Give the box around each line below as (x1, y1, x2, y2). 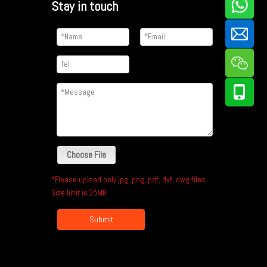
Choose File (67, 148, 106, 160)
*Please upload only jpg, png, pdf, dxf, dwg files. (51, 174, 207, 185)
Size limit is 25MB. (51, 187, 108, 198)
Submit (89, 213, 113, 225)
